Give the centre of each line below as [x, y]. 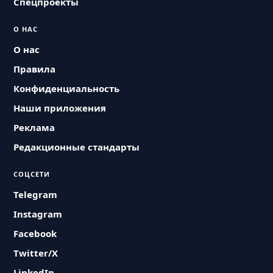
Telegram [36, 194]
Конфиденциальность [67, 88]
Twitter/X [36, 253]
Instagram [38, 214]
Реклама [34, 127]
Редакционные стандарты [77, 147]
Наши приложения [60, 108]
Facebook [35, 233]
